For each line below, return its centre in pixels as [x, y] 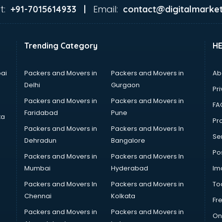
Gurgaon [125, 85]
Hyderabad [129, 168]
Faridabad [41, 113]
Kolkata [123, 196]
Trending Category [61, 46]
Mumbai [37, 168]
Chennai [38, 196]
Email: [105, 9]
